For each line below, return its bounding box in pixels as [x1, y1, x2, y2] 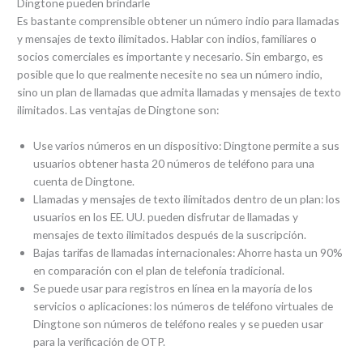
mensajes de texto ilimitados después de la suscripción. [33, 228, 307, 242]
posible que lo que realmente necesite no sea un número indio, [17, 67, 323, 82]
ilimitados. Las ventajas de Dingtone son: [17, 103, 220, 117]
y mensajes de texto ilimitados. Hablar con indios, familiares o [17, 32, 318, 46]
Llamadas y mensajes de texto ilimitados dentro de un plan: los [33, 192, 341, 207]
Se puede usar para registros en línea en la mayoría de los [33, 281, 314, 296]
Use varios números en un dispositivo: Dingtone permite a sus [33, 139, 340, 153]
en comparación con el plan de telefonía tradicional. [33, 263, 285, 278]
